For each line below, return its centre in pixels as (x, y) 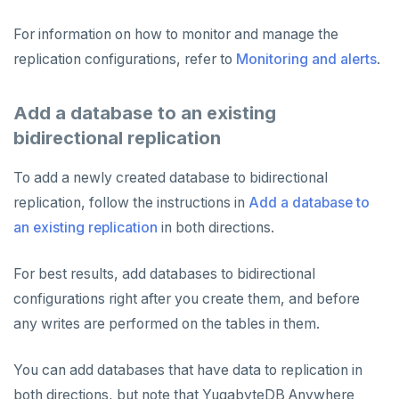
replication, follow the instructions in (131, 203)
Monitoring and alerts (306, 60)
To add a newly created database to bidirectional (171, 178)
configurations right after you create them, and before (187, 299)
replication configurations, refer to (125, 60)
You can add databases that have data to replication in (188, 370)
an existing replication (85, 228)
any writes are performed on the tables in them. (167, 324)
